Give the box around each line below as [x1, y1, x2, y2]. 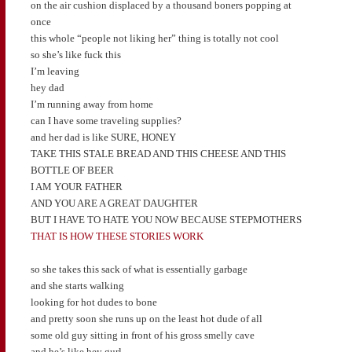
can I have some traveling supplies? [30, 114, 181, 126]
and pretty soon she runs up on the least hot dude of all [30, 312, 262, 324]
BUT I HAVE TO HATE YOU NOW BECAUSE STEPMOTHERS [30, 213, 302, 225]
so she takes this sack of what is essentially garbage [30, 262, 247, 275]
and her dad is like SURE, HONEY [30, 130, 176, 143]
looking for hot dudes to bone [30, 295, 157, 308]
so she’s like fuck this [30, 48, 121, 60]
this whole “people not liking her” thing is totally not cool [30, 31, 279, 44]
